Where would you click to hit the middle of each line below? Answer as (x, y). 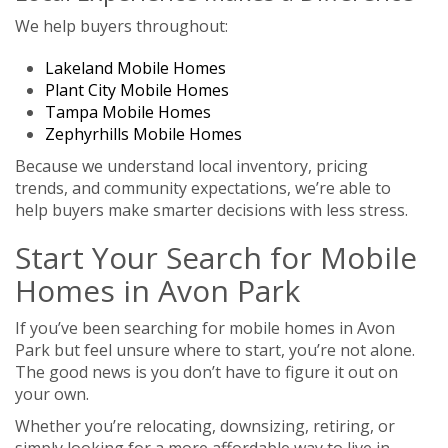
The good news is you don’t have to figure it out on (206, 371)
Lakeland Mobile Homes (135, 67)
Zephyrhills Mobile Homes (143, 133)
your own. (52, 393)
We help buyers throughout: (121, 25)
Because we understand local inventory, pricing (191, 165)
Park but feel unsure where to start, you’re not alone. (215, 349)
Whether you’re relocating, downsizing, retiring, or (205, 425)
